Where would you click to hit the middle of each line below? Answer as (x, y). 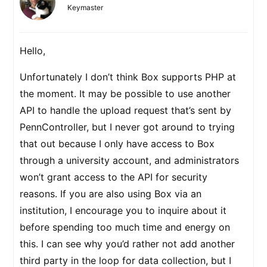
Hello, (32, 51)
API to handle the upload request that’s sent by (125, 110)
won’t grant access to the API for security (114, 177)
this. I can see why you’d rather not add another (127, 244)
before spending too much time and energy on (125, 227)
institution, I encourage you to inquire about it (123, 210)
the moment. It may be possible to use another (125, 94)
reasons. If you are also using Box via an (111, 194)
